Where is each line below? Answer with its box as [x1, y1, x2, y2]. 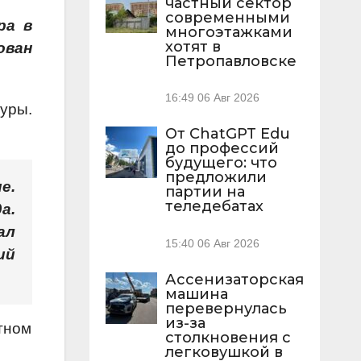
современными [164, 9, 290, 27]
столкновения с [164, 328, 291, 346]
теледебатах [164, 197, 263, 216]
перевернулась [164, 299, 287, 317]
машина [164, 284, 228, 303]
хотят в [164, 38, 221, 56]
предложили [164, 168, 267, 187]
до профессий [164, 139, 279, 158]
